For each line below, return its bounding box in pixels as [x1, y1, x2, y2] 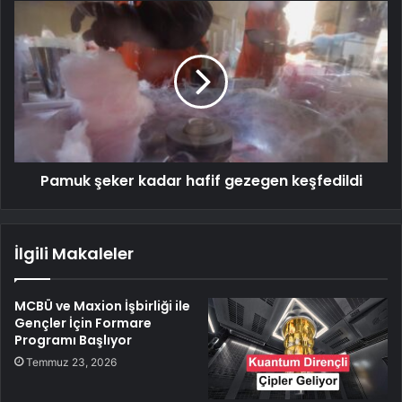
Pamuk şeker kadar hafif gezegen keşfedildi [39, 170, 363, 192]
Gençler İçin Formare [14, 314, 152, 333]
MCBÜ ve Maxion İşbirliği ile [14, 297, 190, 316]
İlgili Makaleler [14, 242, 134, 266]
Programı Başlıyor [14, 331, 132, 350]
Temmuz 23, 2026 [26, 355, 117, 370]
